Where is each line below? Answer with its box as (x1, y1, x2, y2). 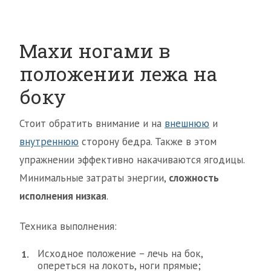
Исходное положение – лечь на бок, (38, 246, 203, 260)
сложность (169, 171, 219, 184)
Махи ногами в (19, 37, 171, 64)
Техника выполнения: (19, 219, 117, 233)
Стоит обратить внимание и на (19, 116, 165, 130)
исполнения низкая (19, 189, 106, 203)
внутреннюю (19, 134, 79, 148)
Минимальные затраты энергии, (19, 171, 169, 184)
